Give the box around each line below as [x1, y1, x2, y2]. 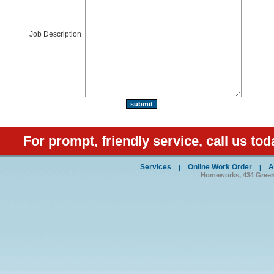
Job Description [29, 30, 83, 39]
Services [140, 163, 171, 171]
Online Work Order [188, 163, 252, 171]
